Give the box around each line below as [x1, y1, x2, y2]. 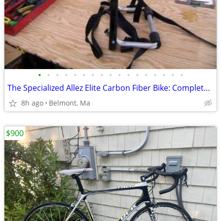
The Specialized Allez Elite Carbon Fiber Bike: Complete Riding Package [204, 82, 210, 93]
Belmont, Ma [49, 98, 90, 108]
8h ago [21, 98, 43, 108]
